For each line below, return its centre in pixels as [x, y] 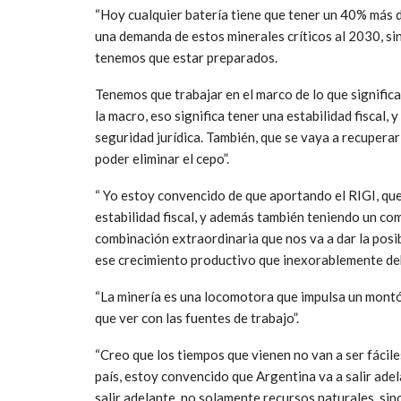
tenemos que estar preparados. [186, 57]
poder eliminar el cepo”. [162, 158]
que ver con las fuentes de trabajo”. [197, 317]
